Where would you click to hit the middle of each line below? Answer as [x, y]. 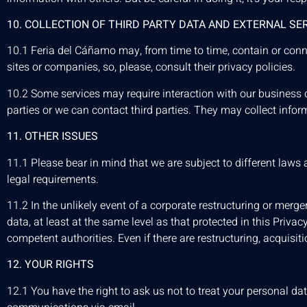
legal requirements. [53, 179]
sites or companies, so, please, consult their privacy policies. [151, 67]
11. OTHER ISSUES [52, 137]
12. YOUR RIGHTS [50, 265]
